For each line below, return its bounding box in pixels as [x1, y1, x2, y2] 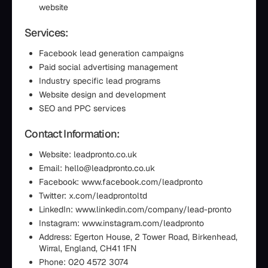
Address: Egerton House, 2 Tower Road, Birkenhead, [39, 232, 237, 242]
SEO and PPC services [39, 103, 126, 114]
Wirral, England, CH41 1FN [39, 243, 136, 254]
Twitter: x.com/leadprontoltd [39, 190, 147, 201]
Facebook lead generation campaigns [39, 48, 184, 59]
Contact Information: [25, 127, 120, 141]
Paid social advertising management [39, 62, 178, 72]
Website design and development [39, 89, 166, 100]
